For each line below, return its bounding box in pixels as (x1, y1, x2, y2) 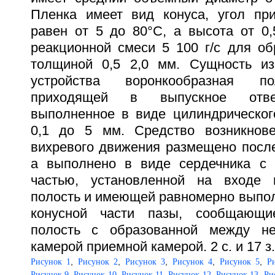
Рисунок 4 (172, 257, 213, 266)
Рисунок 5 (219, 257, 260, 266)
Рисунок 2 (77, 257, 118, 266)
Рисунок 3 (125, 257, 166, 266)
